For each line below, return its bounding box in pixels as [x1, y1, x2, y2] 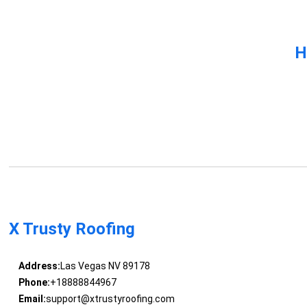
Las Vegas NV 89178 [60, 260, 150, 272]
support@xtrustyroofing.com [45, 293, 175, 305]
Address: [18, 260, 60, 272]
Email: [18, 293, 46, 305]
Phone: [18, 277, 50, 288]
